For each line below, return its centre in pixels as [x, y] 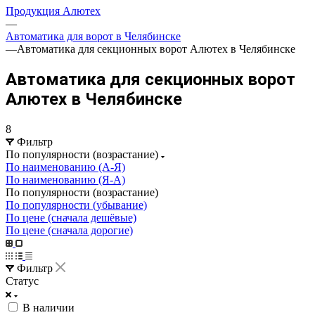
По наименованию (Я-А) [65, 179]
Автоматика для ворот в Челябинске [93, 36]
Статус [22, 281]
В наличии [49, 307]
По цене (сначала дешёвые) [71, 217]
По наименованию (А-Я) [65, 167]
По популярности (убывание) [76, 205]
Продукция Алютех [53, 11]
